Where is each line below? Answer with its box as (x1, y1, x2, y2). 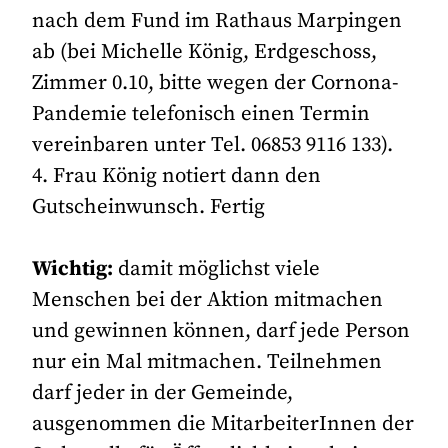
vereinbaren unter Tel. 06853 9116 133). (32, 131, 394, 158)
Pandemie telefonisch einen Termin (32, 100, 371, 127)
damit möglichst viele (113, 255, 321, 282)
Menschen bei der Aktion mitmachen (32, 286, 384, 313)
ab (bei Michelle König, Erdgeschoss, (32, 38, 378, 65)
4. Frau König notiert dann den (32, 162, 322, 189)
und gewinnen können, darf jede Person (32, 317, 411, 344)
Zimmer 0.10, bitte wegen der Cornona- (32, 69, 399, 96)
